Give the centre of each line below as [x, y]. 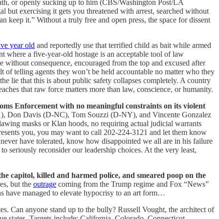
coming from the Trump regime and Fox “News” [132, 184]
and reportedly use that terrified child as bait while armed [123, 45]
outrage [45, 184]
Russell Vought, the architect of [166, 209]
